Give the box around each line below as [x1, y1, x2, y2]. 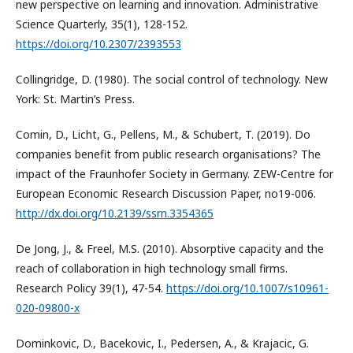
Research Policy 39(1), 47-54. [16, 281, 166, 296]
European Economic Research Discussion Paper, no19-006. [16, 186, 316, 202]
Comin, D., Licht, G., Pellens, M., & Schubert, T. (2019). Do [16, 127, 310, 143]
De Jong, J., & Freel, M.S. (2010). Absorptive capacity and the [16, 241, 324, 257]
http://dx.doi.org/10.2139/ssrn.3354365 [16, 206, 214, 221]
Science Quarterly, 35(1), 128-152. [16, 17, 188, 32]
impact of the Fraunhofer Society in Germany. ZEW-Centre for [16, 166, 333, 182]
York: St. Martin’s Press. [16, 91, 135, 107]
